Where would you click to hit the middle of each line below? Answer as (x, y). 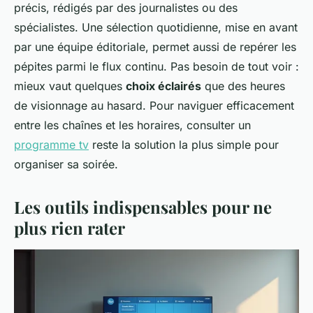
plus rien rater (70, 228)
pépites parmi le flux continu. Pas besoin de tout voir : (156, 67)
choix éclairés (163, 86)
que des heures (243, 86)
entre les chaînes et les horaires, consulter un (132, 125)
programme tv (51, 145)
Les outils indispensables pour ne (143, 207)
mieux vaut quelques (70, 86)
